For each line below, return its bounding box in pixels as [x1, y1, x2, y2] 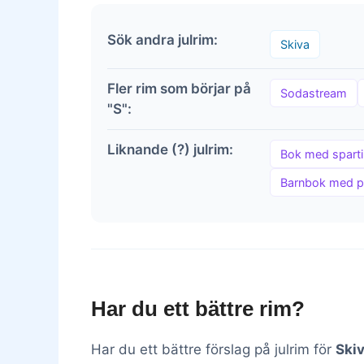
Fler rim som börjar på [107, 80, 251, 97]
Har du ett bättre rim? [91, 297, 305, 320]
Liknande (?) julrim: [107, 141, 233, 158]
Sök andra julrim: [107, 32, 218, 49]
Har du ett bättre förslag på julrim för [91, 340, 336, 357]
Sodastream [280, 86, 347, 101]
